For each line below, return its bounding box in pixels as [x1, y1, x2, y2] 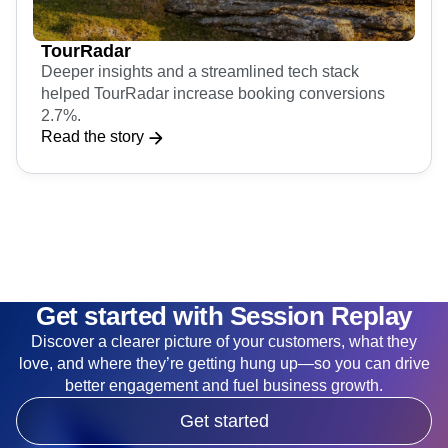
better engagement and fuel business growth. [65, 377, 383, 395]
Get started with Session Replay [36, 301, 412, 332]
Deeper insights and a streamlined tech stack [41, 63, 359, 81]
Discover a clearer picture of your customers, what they [31, 333, 417, 351]
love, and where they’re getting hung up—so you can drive [18, 355, 430, 373]
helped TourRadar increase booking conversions [41, 85, 385, 103]
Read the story [41, 128, 144, 146]
